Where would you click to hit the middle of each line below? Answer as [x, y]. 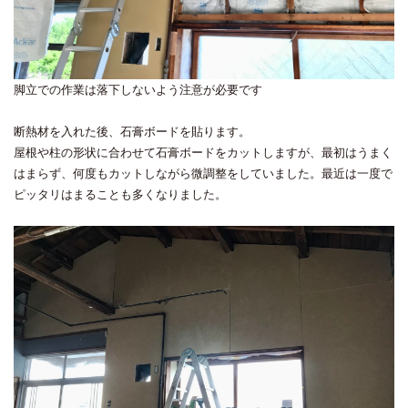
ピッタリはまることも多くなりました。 [120, 194]
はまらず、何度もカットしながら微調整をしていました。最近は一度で [203, 173]
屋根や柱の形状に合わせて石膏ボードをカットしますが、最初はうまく [203, 152]
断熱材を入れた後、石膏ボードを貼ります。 [132, 131]
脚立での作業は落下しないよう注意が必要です [138, 89]
